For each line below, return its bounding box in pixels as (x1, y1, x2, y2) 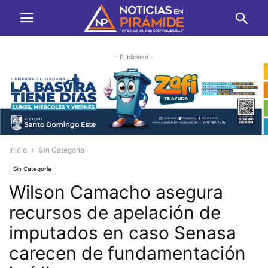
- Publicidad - (115, 53, 153, 60)
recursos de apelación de (9, 201, 221, 223)
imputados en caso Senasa (9, 221, 236, 243)
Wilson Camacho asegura (9, 181, 223, 203)
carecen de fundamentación (9, 242, 246, 264)
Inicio (9, 145, 27, 154)
